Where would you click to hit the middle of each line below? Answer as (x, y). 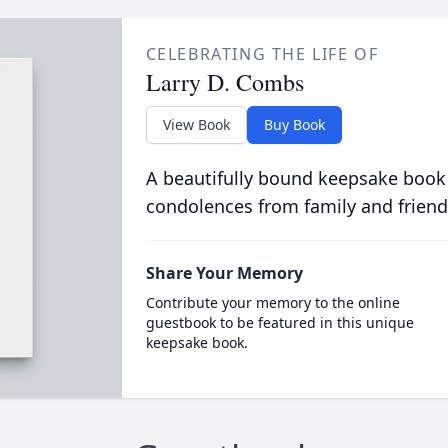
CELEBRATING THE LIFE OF (262, 54)
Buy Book (294, 124)
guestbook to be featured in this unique (279, 322)
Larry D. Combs (224, 82)
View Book (196, 124)
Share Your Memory (224, 273)
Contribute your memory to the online (272, 302)
